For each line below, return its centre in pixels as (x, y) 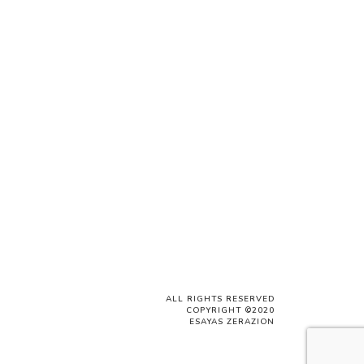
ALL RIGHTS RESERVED (220, 299)
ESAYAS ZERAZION (232, 322)
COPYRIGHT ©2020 (230, 310)
